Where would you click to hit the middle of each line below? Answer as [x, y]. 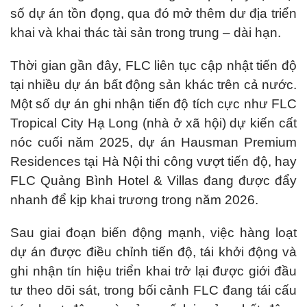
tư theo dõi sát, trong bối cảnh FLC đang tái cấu [153, 290]
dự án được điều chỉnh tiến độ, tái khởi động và [153, 252]
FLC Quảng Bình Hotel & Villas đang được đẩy [153, 181]
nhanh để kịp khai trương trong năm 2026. [134, 200]
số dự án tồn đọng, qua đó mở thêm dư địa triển [153, 13]
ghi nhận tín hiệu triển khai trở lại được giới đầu [153, 271]
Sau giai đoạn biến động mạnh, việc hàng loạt [153, 233]
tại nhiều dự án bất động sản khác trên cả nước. [153, 85]
